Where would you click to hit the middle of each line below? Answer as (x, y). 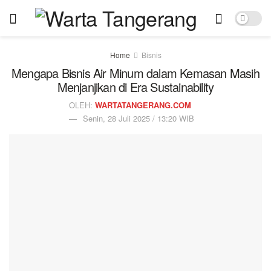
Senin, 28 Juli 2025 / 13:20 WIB (139, 118)
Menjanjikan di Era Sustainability (135, 87)
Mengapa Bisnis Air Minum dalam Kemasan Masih (135, 73)
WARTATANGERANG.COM (143, 105)
